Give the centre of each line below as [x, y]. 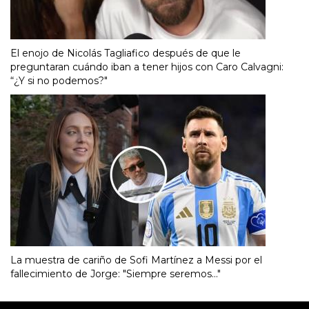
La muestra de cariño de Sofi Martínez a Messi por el [136, 260]
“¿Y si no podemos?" [59, 80]
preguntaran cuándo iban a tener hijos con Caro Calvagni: [147, 67]
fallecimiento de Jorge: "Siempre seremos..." [116, 273]
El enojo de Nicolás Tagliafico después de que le [126, 53]
